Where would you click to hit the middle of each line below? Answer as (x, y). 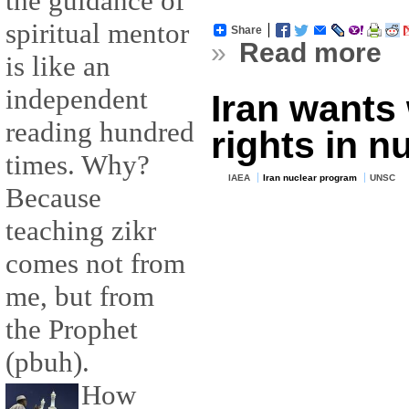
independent (77, 100)
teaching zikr (81, 231)
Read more (311, 52)
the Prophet (72, 330)
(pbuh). (47, 362)
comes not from (95, 264)
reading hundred (100, 132)
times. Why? (78, 165)
